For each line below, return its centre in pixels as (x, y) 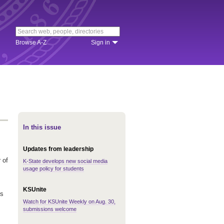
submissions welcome (50, 209)
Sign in (100, 42)
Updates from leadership (58, 149)
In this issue (42, 127)
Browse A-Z (31, 42)
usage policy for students (53, 168)
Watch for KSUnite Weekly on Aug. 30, (69, 201)
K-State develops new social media (65, 161)
